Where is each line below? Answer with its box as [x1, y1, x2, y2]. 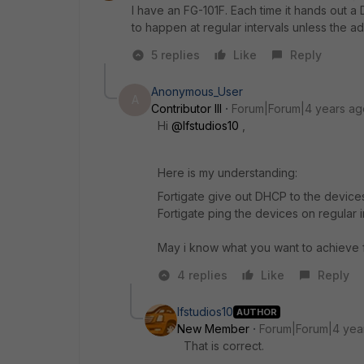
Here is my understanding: [158, 166, 297, 180]
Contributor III [151, 102, 222, 115]
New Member [177, 322, 249, 336]
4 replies [177, 268, 227, 282]
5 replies [151, 48, 200, 62]
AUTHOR [236, 305, 277, 318]
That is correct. [184, 339, 267, 353]
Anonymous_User [151, 84, 243, 98]
